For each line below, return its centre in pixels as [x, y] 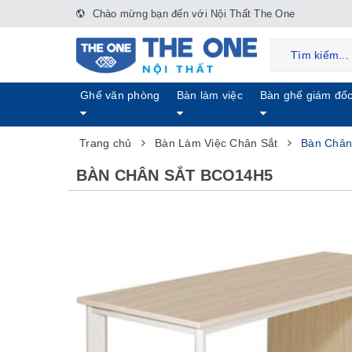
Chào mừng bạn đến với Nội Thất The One [192, 14]
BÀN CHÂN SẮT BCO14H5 [174, 175]
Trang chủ [106, 143]
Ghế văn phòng [120, 95]
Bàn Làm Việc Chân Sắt [216, 143]
